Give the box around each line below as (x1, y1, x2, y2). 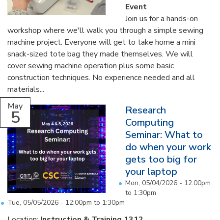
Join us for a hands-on (125, 13, 198, 24)
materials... (7, 83, 44, 95)
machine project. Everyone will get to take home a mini (7, 36, 195, 48)
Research (125, 103, 166, 117)
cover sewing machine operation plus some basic (7, 60, 174, 71)
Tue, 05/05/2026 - (7, 197, 65, 207)
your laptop (125, 165, 177, 178)
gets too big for (125, 152, 197, 166)
